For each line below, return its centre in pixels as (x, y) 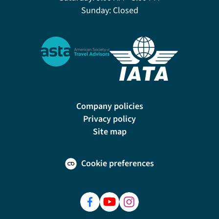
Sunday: (96, 10)
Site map (109, 131)
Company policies (109, 106)
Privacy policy (109, 119)
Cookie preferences (117, 163)
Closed (124, 10)
